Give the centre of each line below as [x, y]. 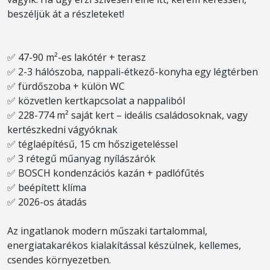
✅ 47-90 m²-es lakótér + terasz [77, 57]
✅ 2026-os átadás [47, 202]
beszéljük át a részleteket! [66, 14]
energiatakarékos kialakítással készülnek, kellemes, [124, 245]
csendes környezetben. [59, 260]
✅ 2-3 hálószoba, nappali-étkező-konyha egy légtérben [133, 72]
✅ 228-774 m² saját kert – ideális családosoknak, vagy [127, 115]
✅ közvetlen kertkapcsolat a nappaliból [96, 101]
